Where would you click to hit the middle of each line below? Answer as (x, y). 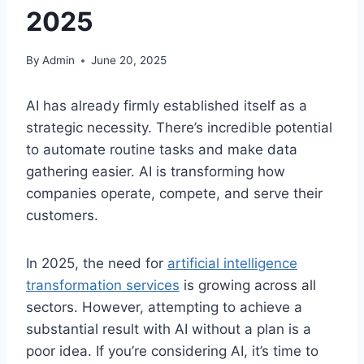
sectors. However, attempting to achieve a (164, 308)
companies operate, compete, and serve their (174, 194)
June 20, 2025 (129, 61)
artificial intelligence (232, 264)
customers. (62, 216)
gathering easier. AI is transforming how (156, 172)
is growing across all (248, 286)
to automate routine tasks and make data (162, 150)
